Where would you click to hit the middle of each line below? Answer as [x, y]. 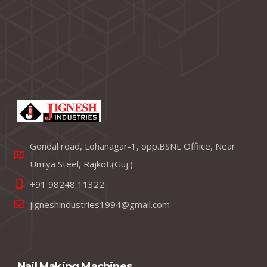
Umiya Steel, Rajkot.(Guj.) [82, 164]
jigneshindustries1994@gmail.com [100, 204]
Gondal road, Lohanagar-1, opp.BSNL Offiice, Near [133, 146]
